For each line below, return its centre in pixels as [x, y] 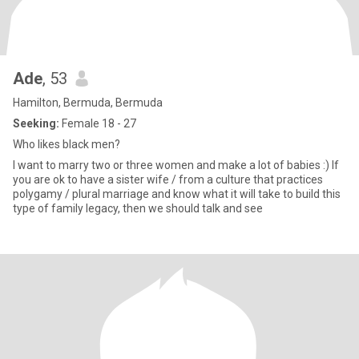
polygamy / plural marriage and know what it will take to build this [177, 194]
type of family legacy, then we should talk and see [138, 208]
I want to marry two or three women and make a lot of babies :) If [172, 165]
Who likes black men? [67, 144]
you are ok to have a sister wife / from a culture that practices [168, 179]
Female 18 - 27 [98, 123]
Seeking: [36, 123]
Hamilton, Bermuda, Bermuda [88, 103]
